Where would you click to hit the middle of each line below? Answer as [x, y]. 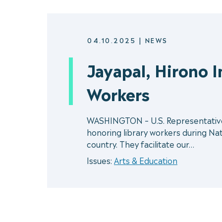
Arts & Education [146, 160]
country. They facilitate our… [140, 143]
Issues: [100, 160]
